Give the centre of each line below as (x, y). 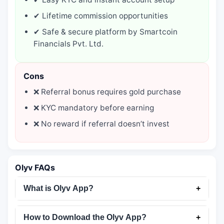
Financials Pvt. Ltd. (68, 44)
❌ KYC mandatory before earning (94, 108)
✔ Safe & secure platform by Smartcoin (105, 32)
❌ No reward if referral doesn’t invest (101, 124)
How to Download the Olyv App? (85, 217)
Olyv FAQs (35, 168)
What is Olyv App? (58, 188)
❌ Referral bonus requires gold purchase (107, 92)
